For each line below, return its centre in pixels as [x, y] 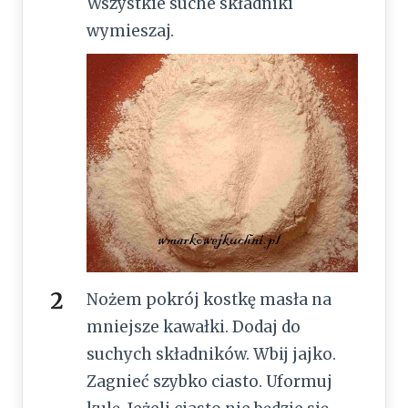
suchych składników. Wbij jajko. [211, 354]
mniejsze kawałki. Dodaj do [194, 326]
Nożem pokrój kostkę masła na [209, 299]
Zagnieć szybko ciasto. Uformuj [209, 381]
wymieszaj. [130, 31]
